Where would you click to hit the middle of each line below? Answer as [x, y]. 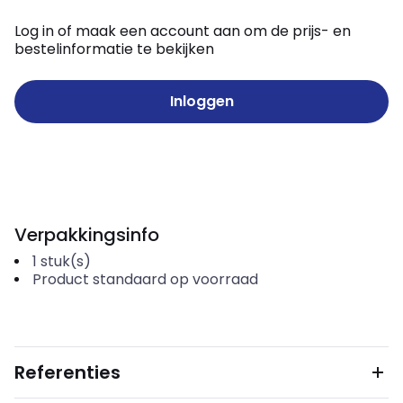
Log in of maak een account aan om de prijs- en [183, 31]
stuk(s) [65, 261]
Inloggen [201, 101]
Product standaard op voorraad [145, 279]
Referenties [67, 372]
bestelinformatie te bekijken [114, 49]
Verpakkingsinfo [87, 235]
